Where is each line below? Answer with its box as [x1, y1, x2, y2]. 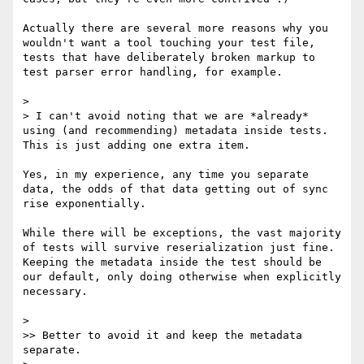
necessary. [23, 285, 88, 298]
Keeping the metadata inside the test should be [23, 256, 322, 269]
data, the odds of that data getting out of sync [23, 183, 328, 196]
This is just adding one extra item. [23, 139, 250, 152]
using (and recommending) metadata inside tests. [23, 124, 328, 137]
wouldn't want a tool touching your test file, [23, 37, 315, 50]
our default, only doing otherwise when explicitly [23, 271, 341, 284]
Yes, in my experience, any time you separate [23, 168, 309, 181]
